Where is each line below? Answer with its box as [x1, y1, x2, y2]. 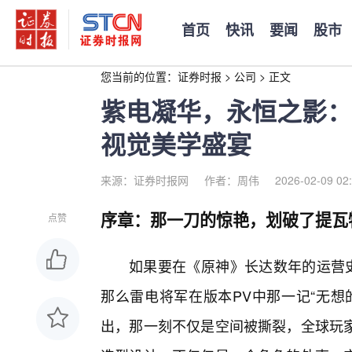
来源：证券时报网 [101, 172, 189, 188]
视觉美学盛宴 [101, 126, 251, 162]
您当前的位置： [101, 68, 178, 84]
